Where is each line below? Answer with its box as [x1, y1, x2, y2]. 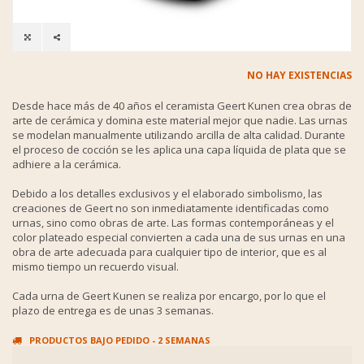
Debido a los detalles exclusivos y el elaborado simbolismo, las [12, 185, 323, 201]
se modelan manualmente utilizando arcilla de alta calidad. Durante [12, 127, 345, 142]
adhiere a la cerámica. [12, 156, 121, 171]
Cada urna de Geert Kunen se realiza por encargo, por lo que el [12, 288, 326, 303]
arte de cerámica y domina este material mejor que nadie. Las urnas [12, 112, 348, 128]
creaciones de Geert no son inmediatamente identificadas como [12, 200, 329, 215]
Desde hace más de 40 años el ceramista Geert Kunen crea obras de [12, 97, 352, 113]
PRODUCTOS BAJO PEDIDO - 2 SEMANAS [29, 333, 210, 346]
